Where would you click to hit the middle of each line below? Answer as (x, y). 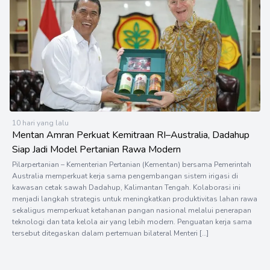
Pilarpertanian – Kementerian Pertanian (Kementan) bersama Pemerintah (132, 165)
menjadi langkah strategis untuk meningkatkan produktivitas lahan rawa (135, 199)
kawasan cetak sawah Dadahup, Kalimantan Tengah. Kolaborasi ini (126, 188)
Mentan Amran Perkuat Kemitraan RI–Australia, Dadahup (131, 135)
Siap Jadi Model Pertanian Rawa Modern (96, 150)
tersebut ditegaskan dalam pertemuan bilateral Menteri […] (110, 234)
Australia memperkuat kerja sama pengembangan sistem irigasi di (125, 176)
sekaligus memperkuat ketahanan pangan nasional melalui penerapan (132, 211)
